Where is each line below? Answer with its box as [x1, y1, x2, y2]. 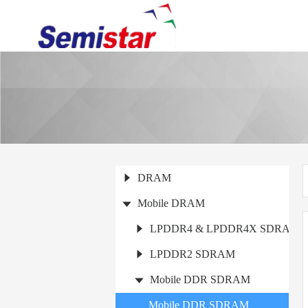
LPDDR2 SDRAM [150, 247, 235, 260]
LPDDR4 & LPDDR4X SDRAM [150, 222, 300, 234]
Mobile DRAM [137, 197, 205, 209]
